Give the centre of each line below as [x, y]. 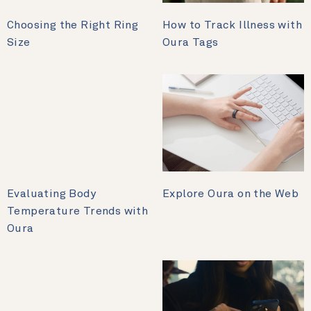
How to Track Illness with [232, 25]
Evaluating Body [52, 194]
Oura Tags [191, 43]
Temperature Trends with [78, 211]
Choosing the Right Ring [73, 25]
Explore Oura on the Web [231, 194]
